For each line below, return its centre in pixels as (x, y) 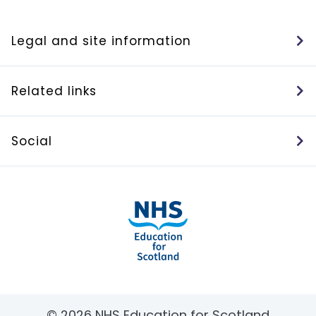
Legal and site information (101, 41)
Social (32, 141)
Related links (54, 91)
